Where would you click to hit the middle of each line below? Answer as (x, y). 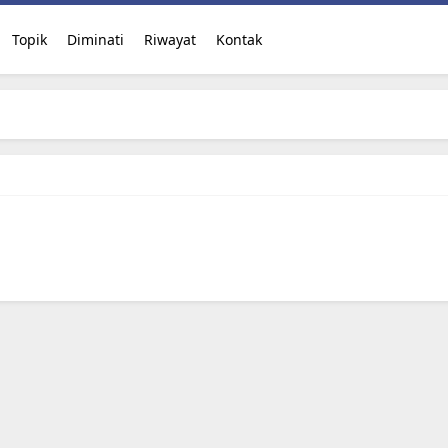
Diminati (95, 39)
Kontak (238, 39)
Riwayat (169, 39)
